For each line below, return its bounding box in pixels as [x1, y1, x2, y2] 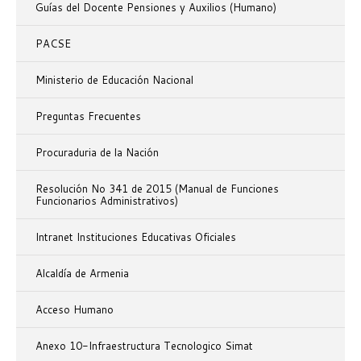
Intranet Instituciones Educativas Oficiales [35, 230, 236, 245]
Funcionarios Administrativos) [35, 193, 178, 209]
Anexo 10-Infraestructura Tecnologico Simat [35, 338, 253, 354]
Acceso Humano [35, 302, 114, 317]
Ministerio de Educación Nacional [35, 73, 193, 88]
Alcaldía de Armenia [35, 266, 129, 281]
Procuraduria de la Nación [35, 145, 159, 160]
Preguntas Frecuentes [35, 109, 141, 124]
